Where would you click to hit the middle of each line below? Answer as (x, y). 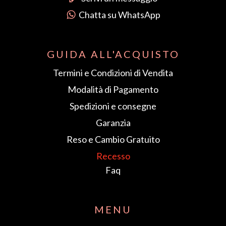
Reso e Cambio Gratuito (113, 117)
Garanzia (113, 101)
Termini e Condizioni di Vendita (113, 51)
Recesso (113, 134)
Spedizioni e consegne (113, 84)
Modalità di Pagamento (113, 67)
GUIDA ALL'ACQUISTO (113, 32)
